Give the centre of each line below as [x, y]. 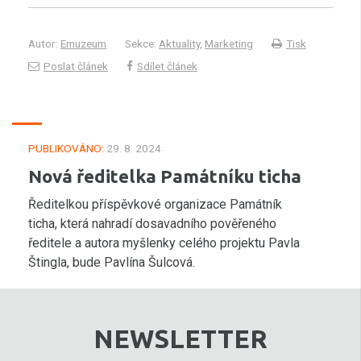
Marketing [229, 44]
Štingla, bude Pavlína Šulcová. [112, 262]
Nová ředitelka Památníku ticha [165, 176]
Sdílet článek [167, 66]
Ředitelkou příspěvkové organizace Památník [155, 204]
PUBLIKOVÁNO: [66, 148]
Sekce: [142, 44]
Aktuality [179, 44]
